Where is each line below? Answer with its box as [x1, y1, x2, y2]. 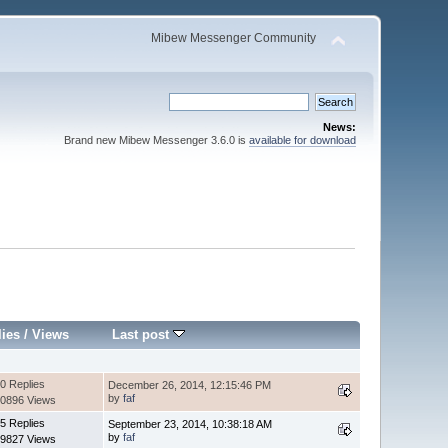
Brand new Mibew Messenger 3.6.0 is [63, 134, 249, 146]
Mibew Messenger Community [150, 31, 316, 45]
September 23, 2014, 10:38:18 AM [108, 417, 273, 430]
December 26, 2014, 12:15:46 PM [108, 378, 272, 391]
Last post [112, 326, 174, 342]
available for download [248, 134, 356, 146]
